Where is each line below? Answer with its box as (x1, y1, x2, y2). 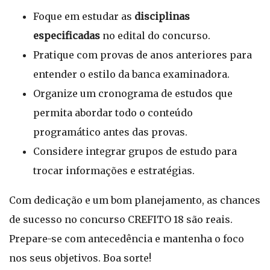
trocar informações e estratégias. (33, 165, 195, 177)
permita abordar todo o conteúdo (33, 107, 193, 119)
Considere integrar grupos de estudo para (33, 145, 237, 157)
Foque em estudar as (33, 10, 134, 22)
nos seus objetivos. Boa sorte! (9, 252, 151, 264)
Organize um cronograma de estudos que (33, 87, 233, 99)
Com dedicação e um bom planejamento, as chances (9, 194, 260, 206)
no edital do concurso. (100, 30, 210, 42)
